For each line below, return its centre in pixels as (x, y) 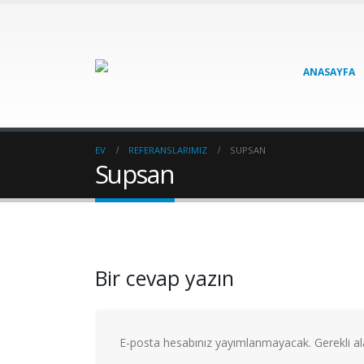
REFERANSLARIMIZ (168, 150)
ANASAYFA (329, 72)
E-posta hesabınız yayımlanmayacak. (215, 342)
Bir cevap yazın (165, 278)
